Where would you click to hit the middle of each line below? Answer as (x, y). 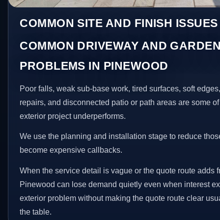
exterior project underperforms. (73, 116)
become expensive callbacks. (71, 150)
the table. (36, 212)
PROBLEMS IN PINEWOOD (94, 66)
